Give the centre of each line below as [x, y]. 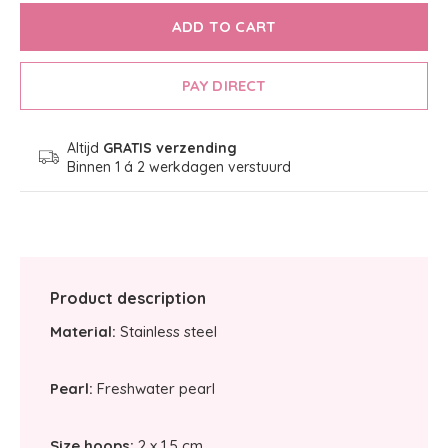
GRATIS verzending [169, 148]
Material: [83, 331]
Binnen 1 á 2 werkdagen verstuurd [178, 167]
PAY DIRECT [224, 85]
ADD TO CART [224, 26]
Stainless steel [166, 331]
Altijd [84, 148]
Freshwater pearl [156, 388]
